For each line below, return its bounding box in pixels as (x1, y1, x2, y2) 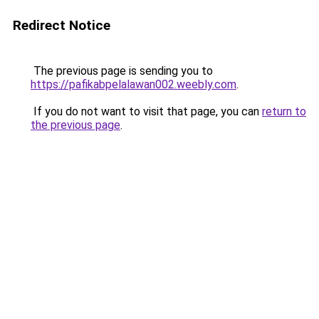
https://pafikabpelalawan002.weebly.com (31, 78, 236, 91)
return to (262, 105, 306, 118)
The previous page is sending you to (31, 64, 213, 78)
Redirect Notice (13, 17, 110, 33)
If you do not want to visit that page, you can (31, 105, 262, 118)
